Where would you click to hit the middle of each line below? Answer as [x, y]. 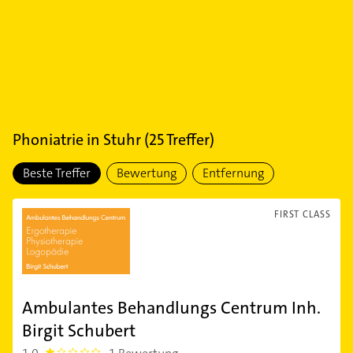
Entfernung [233, 173]
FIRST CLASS [303, 214]
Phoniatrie [48, 139]
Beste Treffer [57, 173]
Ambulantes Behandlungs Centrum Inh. [171, 308]
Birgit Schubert [79, 331]
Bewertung [147, 173]
